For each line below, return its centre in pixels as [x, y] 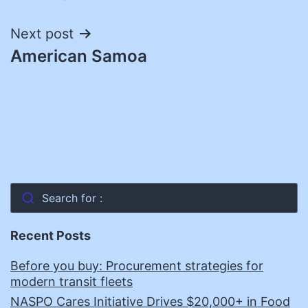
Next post [42, 33]
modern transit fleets [71, 282]
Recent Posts [51, 236]
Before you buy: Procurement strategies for [137, 266]
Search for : [72, 198]
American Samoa [79, 56]
